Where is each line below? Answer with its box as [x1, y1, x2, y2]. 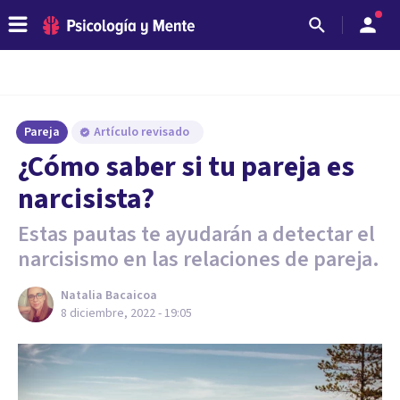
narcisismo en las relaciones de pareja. [18, 244, 379, 275]
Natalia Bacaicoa [61, 287, 157, 304]
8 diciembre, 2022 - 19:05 [61, 304, 192, 322]
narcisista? [18, 179, 154, 220]
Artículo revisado [94, 123, 192, 141]
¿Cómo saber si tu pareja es [18, 146, 354, 187]
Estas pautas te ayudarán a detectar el [18, 219, 375, 250]
